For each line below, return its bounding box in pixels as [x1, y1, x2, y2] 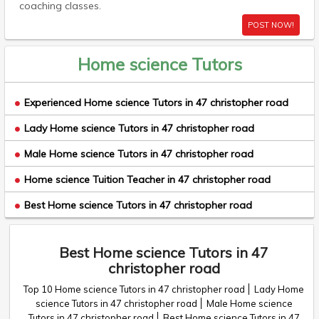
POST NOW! [248, 20, 294, 30]
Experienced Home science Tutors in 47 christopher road [24, 96, 288, 109]
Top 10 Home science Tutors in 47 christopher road [23, 283, 245, 295]
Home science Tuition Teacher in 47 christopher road [24, 173, 271, 186]
